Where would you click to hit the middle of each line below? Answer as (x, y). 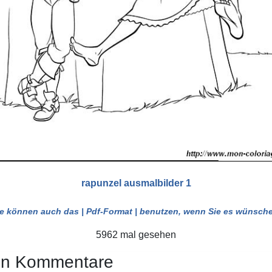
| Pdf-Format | (109, 212)
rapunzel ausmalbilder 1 (136, 183)
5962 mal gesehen (136, 235)
